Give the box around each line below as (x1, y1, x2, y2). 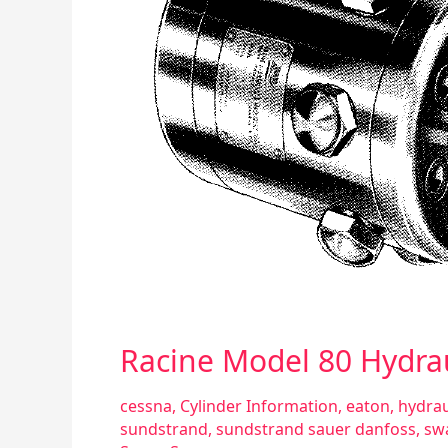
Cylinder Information (180, 395, 338, 417)
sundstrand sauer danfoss (216, 418, 416, 440)
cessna (120, 395, 172, 417)
